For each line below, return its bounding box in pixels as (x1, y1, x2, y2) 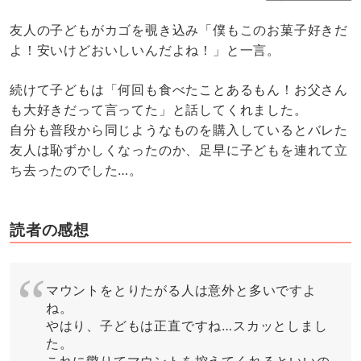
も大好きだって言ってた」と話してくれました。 (9, 102, 308, 118)
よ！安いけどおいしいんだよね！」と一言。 (9, 42, 281, 59)
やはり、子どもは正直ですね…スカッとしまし (45, 317, 328, 334)
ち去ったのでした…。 (9, 162, 143, 178)
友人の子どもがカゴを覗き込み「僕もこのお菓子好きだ (9, 22, 349, 39)
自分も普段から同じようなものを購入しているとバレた (9, 122, 349, 138)
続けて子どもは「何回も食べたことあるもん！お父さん (9, 81, 349, 98)
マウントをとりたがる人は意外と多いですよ (45, 281, 317, 298)
